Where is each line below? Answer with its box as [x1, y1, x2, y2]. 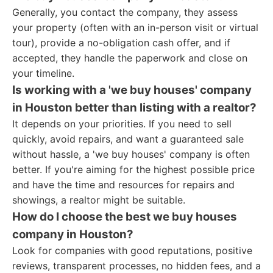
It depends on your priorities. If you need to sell [12, 118, 232, 130]
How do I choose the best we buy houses [12, 210, 237, 224]
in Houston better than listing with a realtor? [12, 101, 257, 115]
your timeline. [12, 67, 74, 79]
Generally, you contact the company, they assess [12, 6, 238, 18]
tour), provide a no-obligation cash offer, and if [12, 37, 230, 49]
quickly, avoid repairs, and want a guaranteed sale [12, 133, 244, 145]
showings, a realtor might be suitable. [12, 194, 185, 206]
